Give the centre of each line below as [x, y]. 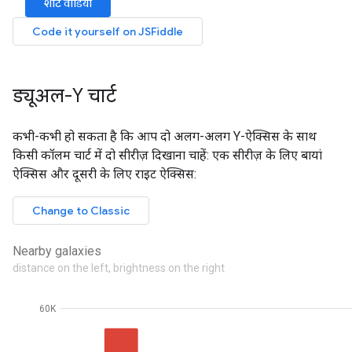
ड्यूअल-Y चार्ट [64, 96]
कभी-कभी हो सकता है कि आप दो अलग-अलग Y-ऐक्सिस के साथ [165, 136]
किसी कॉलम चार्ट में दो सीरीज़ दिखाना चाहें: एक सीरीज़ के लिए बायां [167, 155]
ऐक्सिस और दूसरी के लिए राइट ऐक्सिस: [104, 174]
